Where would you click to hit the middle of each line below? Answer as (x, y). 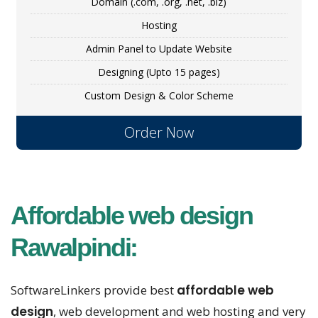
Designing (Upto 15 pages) (159, 72)
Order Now (159, 133)
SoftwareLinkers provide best (94, 290)
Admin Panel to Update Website (159, 49)
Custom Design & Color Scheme (159, 96)
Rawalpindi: (74, 248)
